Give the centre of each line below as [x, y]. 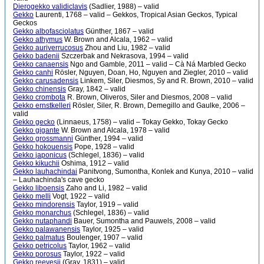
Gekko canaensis [41, 64]
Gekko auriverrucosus [48, 48]
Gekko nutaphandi [42, 221]
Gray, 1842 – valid [96, 89]
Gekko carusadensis [46, 81]
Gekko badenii [36, 56]
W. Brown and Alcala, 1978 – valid [115, 130]
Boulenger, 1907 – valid [104, 237]
